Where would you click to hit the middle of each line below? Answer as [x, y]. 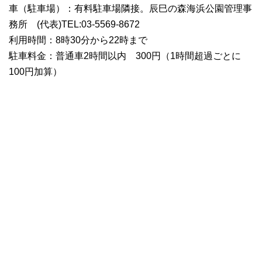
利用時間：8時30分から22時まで [78, 40]
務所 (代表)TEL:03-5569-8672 [74, 25]
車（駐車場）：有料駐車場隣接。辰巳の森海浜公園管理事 [130, 9]
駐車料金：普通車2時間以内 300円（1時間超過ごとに [125, 56]
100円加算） [35, 72]
